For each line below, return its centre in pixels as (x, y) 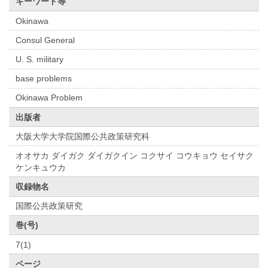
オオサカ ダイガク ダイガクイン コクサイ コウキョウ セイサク (135, 155)
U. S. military (40, 59)
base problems (44, 79)
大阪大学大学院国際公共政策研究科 (83, 136)
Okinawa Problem (49, 98)
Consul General (45, 40)
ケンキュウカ (41, 167)
